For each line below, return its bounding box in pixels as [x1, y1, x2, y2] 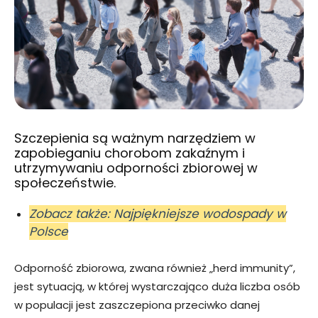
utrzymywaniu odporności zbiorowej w [14, 158, 258, 177]
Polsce [29, 222, 68, 240]
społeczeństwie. [14, 173, 116, 192]
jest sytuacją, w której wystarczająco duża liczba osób [14, 278, 300, 294]
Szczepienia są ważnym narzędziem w [14, 128, 256, 147]
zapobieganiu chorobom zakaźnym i [14, 143, 245, 162]
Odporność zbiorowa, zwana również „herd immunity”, [14, 260, 295, 275]
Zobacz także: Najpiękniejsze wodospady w [29, 204, 286, 222]
